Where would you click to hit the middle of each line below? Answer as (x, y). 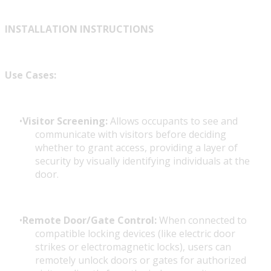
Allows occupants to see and (173, 121)
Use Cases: (31, 75)
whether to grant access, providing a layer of (136, 148)
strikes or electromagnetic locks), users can (133, 247)
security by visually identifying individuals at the (142, 161)
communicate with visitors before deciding (131, 135)
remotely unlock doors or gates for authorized (141, 260)
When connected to (202, 220)
